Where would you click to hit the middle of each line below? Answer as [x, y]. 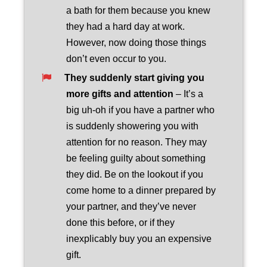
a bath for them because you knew [139, 10]
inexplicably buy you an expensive [139, 238]
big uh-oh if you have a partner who [141, 110]
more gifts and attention [120, 94]
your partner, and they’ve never [131, 206]
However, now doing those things [136, 42]
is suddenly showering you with [133, 126]
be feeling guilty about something [136, 158]
